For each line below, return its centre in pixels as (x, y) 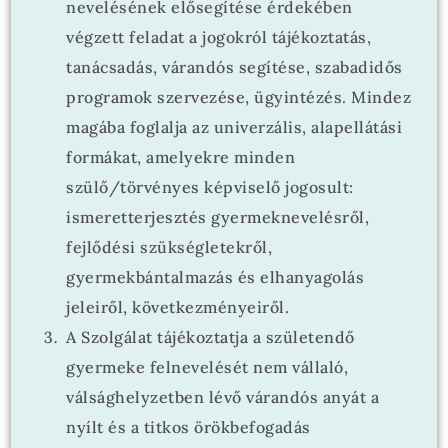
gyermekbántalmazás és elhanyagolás (215, 277)
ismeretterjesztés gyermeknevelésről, (218, 217)
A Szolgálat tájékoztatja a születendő (210, 337)
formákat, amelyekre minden (181, 157)
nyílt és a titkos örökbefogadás (188, 427)
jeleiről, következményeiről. (178, 307)
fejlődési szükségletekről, (169, 247)
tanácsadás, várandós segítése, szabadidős (234, 67)
